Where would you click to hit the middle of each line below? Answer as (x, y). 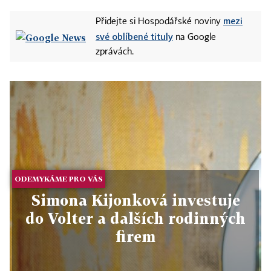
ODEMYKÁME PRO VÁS (59, 179)
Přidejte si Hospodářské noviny (159, 22)
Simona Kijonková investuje (135, 200)
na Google (194, 38)
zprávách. (115, 52)
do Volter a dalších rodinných (135, 218)
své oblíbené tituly (134, 36)
